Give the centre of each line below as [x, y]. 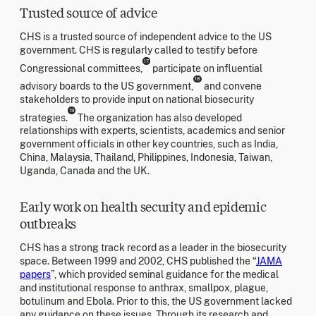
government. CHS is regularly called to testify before [139, 50]
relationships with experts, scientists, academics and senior [152, 131]
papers [35, 275]
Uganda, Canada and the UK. [85, 171]
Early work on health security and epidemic [143, 206]
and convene [232, 86]
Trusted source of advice [89, 12]
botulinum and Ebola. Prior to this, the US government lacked [156, 302]
